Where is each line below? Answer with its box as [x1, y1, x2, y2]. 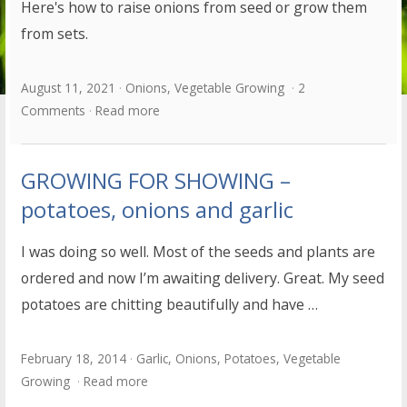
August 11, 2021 [21, 79, 116, 97]
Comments [21, 102, 86, 120]
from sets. [21, 24, 89, 45]
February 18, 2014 [21, 350, 127, 368]
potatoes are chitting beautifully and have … [21, 294, 319, 315]
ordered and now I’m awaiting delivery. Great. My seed [21, 268, 385, 289]
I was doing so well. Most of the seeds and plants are [21, 242, 376, 263]
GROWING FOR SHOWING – [21, 165, 292, 196]
